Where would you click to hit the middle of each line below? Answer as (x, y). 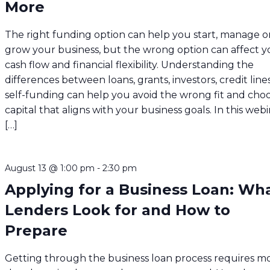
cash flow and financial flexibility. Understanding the (130, 64)
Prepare (36, 230)
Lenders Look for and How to (118, 210)
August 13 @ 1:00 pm (50, 168)
